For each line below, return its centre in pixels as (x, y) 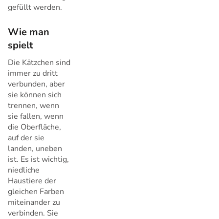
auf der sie (26, 138)
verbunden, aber (36, 84)
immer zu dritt (33, 74)
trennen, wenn (33, 106)
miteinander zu (34, 203)
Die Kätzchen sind (39, 63)
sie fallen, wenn (36, 117)
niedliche (24, 170)
